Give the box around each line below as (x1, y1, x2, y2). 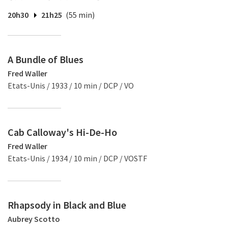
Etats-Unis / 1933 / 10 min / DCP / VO (8, 80, 134, 91)
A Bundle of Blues (8, 53, 83, 66)
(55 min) (66, 10, 95, 20)
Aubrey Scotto (8, 214, 60, 224)
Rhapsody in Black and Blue (8, 198, 126, 211)
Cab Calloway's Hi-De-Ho (8, 126, 117, 138)
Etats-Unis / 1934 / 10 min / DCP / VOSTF (8, 153, 147, 163)
